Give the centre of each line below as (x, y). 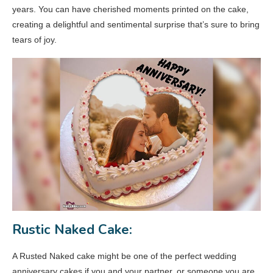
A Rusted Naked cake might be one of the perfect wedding (124, 256)
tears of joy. (34, 40)
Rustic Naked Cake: (72, 230)
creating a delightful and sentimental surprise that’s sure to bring (136, 25)
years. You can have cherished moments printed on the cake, (130, 9)
